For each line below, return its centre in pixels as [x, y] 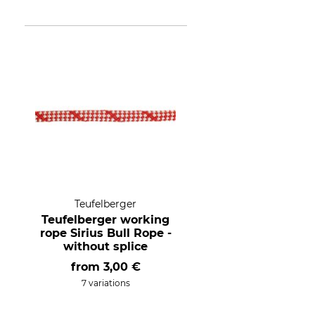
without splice [106, 246]
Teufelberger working [106, 220]
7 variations [105, 283]
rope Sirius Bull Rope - [105, 233]
